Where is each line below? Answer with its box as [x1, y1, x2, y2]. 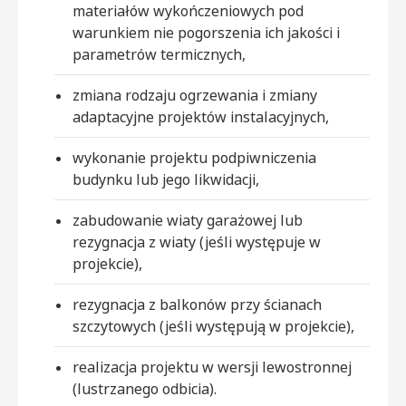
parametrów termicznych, [72, 43, 246, 64]
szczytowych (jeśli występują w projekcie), [72, 315, 354, 336]
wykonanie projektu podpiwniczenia [72, 147, 316, 168]
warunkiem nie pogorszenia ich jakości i [72, 22, 340, 43]
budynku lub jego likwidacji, [72, 169, 259, 189]
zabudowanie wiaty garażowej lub [72, 209, 303, 230]
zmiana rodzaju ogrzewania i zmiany [72, 84, 317, 105]
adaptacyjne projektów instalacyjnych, [72, 106, 329, 127]
